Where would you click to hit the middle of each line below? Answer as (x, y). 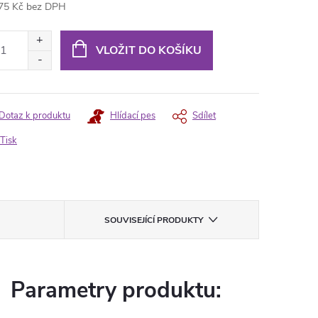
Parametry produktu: (116, 290)
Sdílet (204, 116)
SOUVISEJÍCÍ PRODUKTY (154, 220)
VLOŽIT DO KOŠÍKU (148, 50)
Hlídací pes (133, 116)
